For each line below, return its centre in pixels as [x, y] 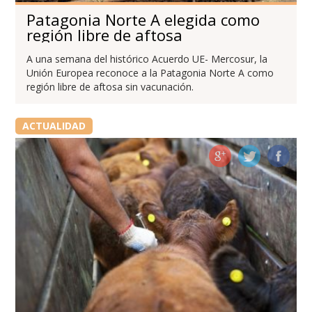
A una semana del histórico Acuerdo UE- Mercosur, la [147, 58]
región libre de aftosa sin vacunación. [110, 86]
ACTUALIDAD [54, 125]
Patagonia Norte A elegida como [143, 19]
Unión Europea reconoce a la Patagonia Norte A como [150, 72]
